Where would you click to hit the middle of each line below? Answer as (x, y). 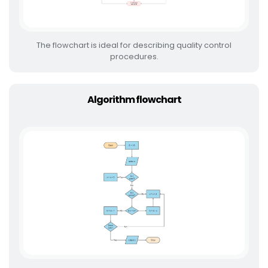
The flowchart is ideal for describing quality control (134, 45)
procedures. (134, 56)
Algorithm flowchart (134, 99)
